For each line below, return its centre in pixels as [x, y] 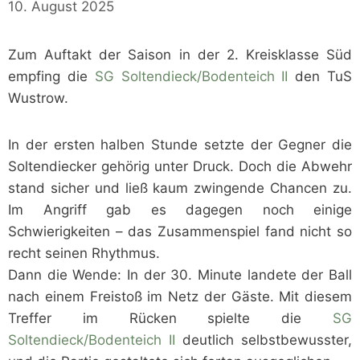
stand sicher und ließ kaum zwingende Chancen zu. [180, 188]
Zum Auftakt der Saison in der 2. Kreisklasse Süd [180, 55]
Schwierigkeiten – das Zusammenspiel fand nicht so [180, 232]
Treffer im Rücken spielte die [170, 319]
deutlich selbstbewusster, [264, 340]
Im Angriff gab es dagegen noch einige [180, 210]
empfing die [51, 77]
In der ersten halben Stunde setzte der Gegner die [180, 145]
